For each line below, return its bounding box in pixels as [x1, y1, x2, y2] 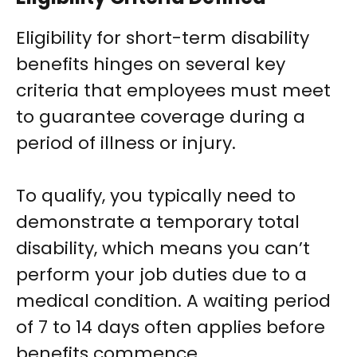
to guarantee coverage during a [16, 104, 305, 130]
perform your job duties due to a [16, 262, 307, 288]
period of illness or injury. [16, 131, 236, 156]
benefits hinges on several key [16, 52, 285, 77]
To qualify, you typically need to [16, 183, 296, 209]
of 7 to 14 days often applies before [16, 315, 325, 340]
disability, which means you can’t [16, 236, 310, 261]
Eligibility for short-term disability [16, 25, 309, 51]
